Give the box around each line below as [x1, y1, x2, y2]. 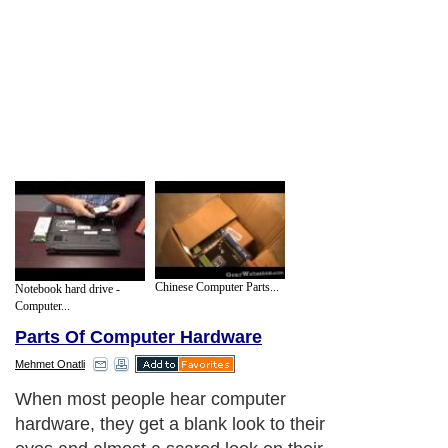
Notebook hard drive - [15, 282, 120, 297]
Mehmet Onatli [15, 358, 85, 371]
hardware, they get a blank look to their [15, 414, 325, 435]
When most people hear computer [15, 389, 286, 410]
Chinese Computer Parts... [155, 279, 279, 294]
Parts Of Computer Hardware [15, 327, 262, 348]
